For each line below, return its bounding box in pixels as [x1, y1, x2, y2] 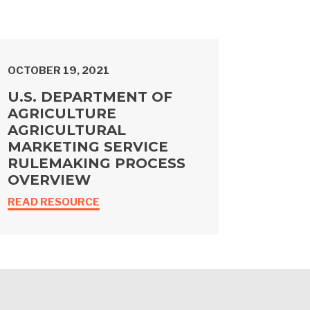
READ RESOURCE [8, 196, 100, 209]
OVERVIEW [8, 172, 91, 189]
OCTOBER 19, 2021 [8, 64, 109, 77]
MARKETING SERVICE [8, 138, 168, 156]
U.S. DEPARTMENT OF [8, 89, 172, 106]
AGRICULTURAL [8, 122, 126, 139]
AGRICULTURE [8, 105, 116, 122]
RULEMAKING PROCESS [8, 155, 185, 172]
